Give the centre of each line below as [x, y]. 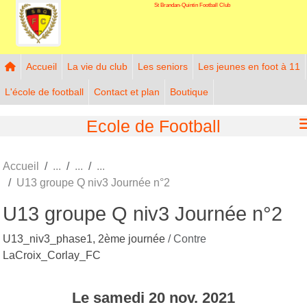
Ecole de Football [153, 126]
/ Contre [187, 238]
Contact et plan [127, 91]
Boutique [189, 91]
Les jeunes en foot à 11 [249, 66]
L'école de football [44, 91]
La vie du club [97, 66]
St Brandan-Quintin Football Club [192, 5]
